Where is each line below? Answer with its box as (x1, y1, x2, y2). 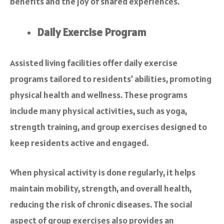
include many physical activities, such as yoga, (10, 105, 187, 117)
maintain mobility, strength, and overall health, (10, 182, 191, 194)
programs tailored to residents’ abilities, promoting (10, 73, 211, 85)
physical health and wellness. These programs (10, 89, 187, 101)
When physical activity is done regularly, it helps (10, 166, 195, 178)
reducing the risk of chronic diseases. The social (10, 198, 192, 210)
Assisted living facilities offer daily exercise (10, 57, 177, 69)
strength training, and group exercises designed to (10, 121, 207, 133)
